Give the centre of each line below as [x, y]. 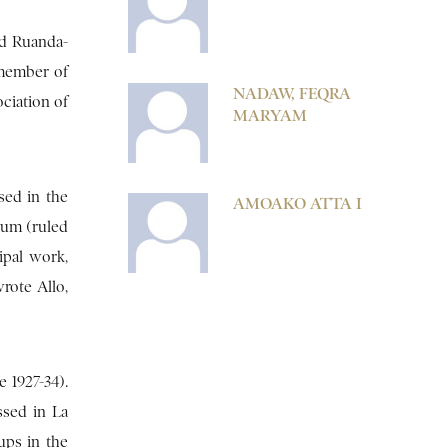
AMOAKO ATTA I [297, 203]
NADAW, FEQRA [292, 93]
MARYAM [270, 115]
